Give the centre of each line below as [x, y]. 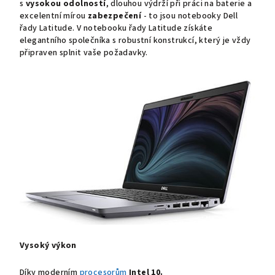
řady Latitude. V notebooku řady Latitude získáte [116, 28]
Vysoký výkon [48, 246]
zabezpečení [114, 16]
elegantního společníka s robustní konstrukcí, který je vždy [135, 40]
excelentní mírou [53, 16]
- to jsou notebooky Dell [191, 16]
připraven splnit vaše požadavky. [84, 52]
